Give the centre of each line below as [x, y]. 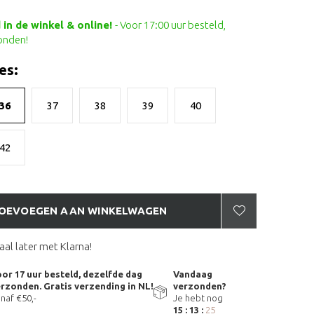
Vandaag [193, 274]
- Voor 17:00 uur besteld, [170, 25]
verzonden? [200, 286]
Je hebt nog [198, 298]
